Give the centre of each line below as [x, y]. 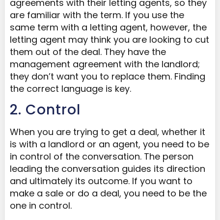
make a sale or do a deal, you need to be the [108, 193]
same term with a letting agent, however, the [108, 27]
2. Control [45, 110]
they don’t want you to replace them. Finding [108, 76]
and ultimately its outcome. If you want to [101, 181]
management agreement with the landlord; [105, 64]
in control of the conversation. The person [102, 157]
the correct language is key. [70, 88]
